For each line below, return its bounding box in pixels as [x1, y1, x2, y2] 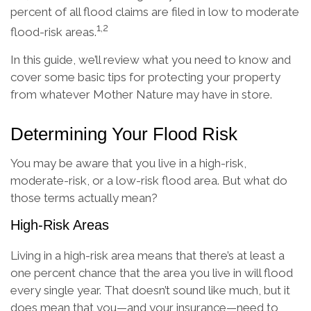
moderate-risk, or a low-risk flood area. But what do [10, 173, 287, 187]
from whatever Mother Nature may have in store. [10, 87, 272, 101]
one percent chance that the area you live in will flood [10, 265, 293, 280]
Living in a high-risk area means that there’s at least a [10, 248, 285, 262]
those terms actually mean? [10, 190, 158, 205]
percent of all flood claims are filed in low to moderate [10, 5, 299, 19]
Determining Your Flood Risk [10, 124, 237, 144]
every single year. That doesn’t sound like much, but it [10, 283, 290, 297]
